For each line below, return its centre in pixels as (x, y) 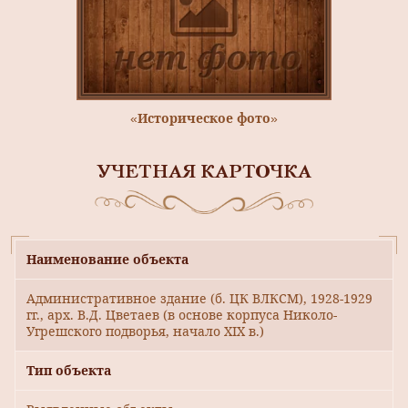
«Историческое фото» (204, 117)
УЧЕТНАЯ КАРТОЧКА (204, 173)
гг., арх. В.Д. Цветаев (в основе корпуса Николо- (182, 315)
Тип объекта (69, 371)
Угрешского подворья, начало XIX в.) (145, 331)
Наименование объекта (107, 260)
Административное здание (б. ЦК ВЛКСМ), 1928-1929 (199, 299)
